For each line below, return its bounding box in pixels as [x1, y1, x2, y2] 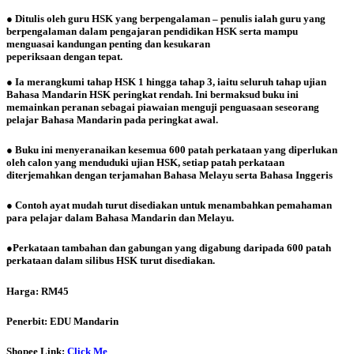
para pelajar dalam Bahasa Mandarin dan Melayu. [6, 212, 234, 224]
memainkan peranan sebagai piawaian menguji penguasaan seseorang [6, 100, 319, 113]
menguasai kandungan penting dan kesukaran [6, 37, 210, 50]
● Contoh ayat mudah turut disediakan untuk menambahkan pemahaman [6, 199, 332, 212]
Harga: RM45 [6, 284, 69, 297]
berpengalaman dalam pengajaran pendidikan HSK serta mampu [6, 24, 298, 37]
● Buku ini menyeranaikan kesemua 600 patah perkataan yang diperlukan [6, 144, 337, 156]
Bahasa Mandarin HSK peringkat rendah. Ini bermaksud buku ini [6, 88, 299, 100]
